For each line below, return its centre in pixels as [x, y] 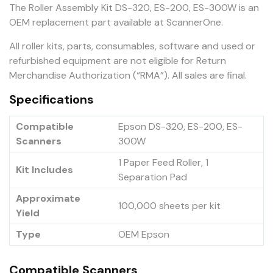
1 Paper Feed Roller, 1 [163, 163]
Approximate [48, 199]
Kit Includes [44, 170]
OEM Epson [144, 235]
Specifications [51, 100]
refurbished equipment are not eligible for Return [118, 61]
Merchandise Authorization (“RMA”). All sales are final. [128, 76]
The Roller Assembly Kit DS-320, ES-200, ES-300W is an [134, 8]
